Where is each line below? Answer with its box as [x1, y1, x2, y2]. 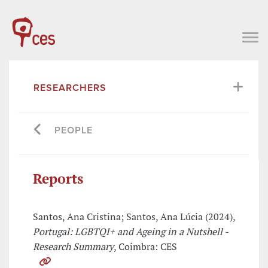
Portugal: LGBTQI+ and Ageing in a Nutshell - [33, 225, 228, 239]
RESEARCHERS [33, 81, 106, 94]
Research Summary [33, 240, 114, 254]
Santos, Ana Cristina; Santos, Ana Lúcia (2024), [33, 210, 235, 224]
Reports [33, 169, 83, 188]
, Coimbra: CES [114, 240, 177, 254]
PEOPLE [54, 124, 93, 136]
